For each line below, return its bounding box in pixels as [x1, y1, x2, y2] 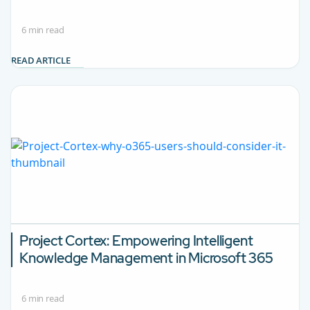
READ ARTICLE [11, 53, 73, 66]
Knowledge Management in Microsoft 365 [19, 248, 273, 267]
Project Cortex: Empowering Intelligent [19, 231, 253, 250]
